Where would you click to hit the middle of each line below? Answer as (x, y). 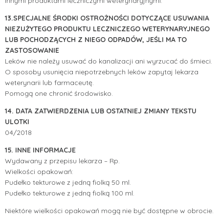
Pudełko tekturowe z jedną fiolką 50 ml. (68, 182)
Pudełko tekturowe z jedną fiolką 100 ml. (70, 193)
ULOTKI (17, 121)
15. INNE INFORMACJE (40, 150)
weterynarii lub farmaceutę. (49, 82)
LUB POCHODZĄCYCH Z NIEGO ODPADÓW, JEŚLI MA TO (96, 39)
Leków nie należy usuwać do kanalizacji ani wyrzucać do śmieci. (109, 61)
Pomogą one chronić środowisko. (59, 93)
